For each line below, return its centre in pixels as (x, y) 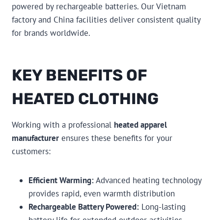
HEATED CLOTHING (85, 98)
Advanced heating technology (148, 180)
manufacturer (35, 138)
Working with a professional (63, 124)
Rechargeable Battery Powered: (84, 206)
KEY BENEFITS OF (80, 75)
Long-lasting (162, 206)
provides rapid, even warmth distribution (102, 193)
